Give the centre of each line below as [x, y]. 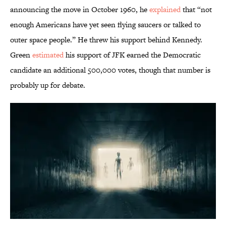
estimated [48, 55]
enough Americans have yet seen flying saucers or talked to [105, 25]
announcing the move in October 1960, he [80, 10]
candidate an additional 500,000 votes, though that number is [110, 70]
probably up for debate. [48, 85]
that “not [197, 10]
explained [166, 10]
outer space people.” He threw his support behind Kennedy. [106, 40]
